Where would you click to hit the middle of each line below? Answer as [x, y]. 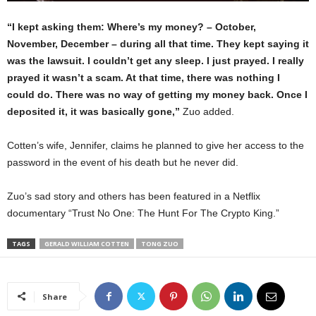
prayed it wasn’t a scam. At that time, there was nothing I [144, 77]
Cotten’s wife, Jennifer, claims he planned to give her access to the [156, 145]
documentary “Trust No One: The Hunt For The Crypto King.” [143, 213]
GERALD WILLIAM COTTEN [87, 243]
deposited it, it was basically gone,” [95, 111]
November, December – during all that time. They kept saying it [158, 43]
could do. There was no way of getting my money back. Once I [157, 94]
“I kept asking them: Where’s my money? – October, [132, 26]
